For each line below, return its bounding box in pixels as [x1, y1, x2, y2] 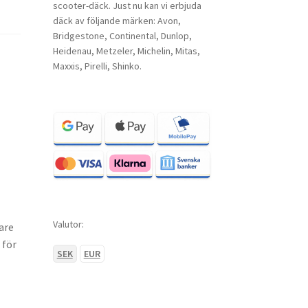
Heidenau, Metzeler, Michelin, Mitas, [52, 45, 200, 58]
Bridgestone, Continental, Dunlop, [52, 30, 192, 43]
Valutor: [52, 217, 84, 230]
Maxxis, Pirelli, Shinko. [52, 60, 142, 73]
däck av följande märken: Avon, [52, 14, 181, 27]
